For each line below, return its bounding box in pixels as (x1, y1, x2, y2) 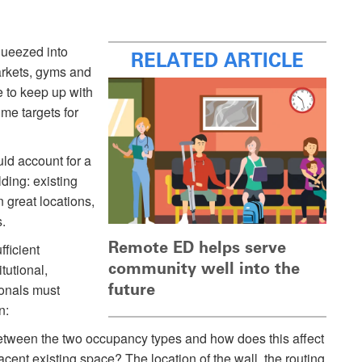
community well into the (108, 258, 300, 278)
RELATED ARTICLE (131, 48, 304, 73)
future (108, 279, 155, 299)
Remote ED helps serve (108, 237, 286, 257)
